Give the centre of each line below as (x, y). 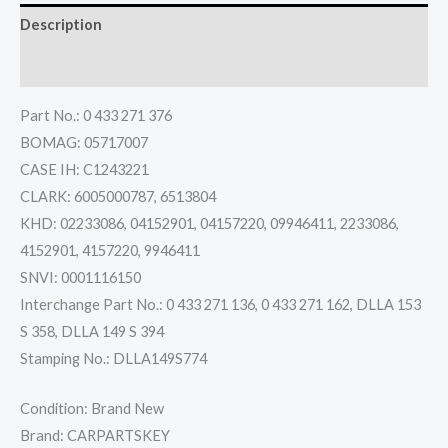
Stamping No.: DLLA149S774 (113, 358)
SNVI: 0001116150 (80, 277)
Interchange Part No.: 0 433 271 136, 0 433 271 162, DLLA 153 (220, 304)
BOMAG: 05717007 (84, 142)
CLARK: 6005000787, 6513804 (118, 196)
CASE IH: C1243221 (84, 169)
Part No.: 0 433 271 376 (96, 115)
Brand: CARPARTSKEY (95, 436)
